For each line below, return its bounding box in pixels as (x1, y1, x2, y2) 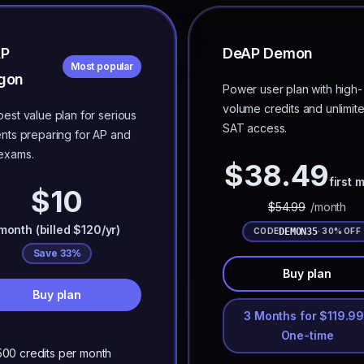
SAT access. (223, 121, 288, 135)
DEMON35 (279, 225, 318, 237)
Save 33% (32, 247, 81, 259)
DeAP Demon (223, 45, 313, 62)
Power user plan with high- (223, 82, 362, 96)
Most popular (70, 60, 133, 72)
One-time (280, 328, 334, 342)
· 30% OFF (317, 226, 361, 236)
